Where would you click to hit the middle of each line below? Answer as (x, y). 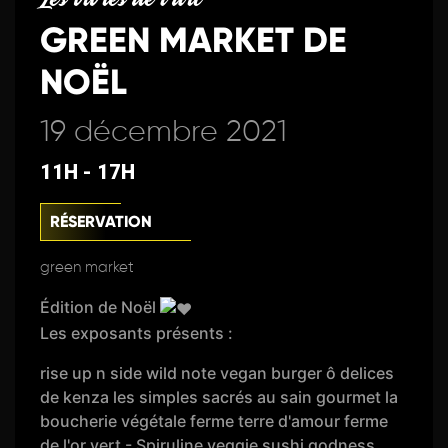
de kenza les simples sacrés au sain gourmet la (219, 396)
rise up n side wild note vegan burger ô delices (217, 372)
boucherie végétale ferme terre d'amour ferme (214, 420)
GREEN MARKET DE (194, 40)
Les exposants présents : (137, 332)
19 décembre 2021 (164, 133)
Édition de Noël (100, 307)
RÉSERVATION (101, 222)
